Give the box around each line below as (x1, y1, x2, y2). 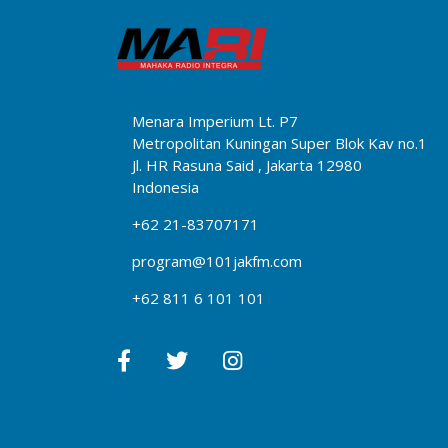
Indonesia (132, 176, 199, 197)
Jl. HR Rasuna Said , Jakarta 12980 (132, 154, 362, 175)
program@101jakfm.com (132, 250, 302, 271)
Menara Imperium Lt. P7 (132, 110, 298, 131)
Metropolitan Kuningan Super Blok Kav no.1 (132, 132, 427, 153)
